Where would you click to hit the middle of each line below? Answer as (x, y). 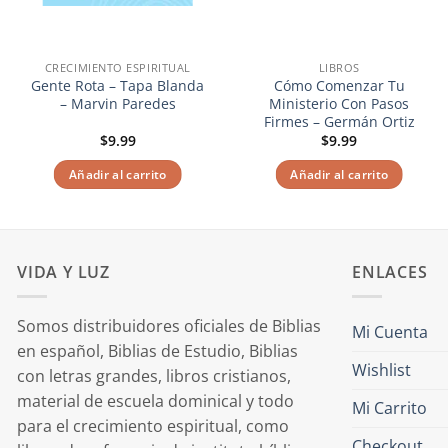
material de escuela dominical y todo (155, 401)
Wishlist (381, 370)
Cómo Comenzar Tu (339, 85)
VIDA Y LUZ (63, 271)
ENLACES (390, 271)
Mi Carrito (389, 408)
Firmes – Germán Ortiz (339, 121)
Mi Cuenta (390, 332)
